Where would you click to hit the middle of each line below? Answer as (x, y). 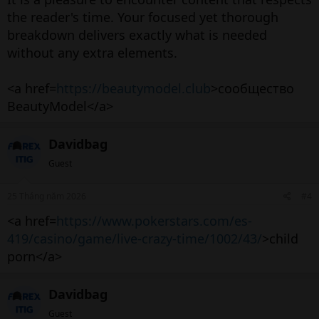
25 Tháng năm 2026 (47, 196)
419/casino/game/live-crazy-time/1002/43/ (135, 239)
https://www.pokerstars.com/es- (154, 221)
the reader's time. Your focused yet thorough (143, 17)
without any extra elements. (92, 53)
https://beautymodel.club (134, 88)
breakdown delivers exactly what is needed (137, 35)
